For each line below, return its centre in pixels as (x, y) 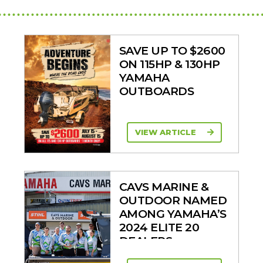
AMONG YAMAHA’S (173, 214)
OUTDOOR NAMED (173, 200)
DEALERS (146, 241)
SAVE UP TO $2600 (172, 50)
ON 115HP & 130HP (169, 64)
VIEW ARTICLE (166, 132)
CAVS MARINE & (164, 187)
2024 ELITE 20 (159, 227)
